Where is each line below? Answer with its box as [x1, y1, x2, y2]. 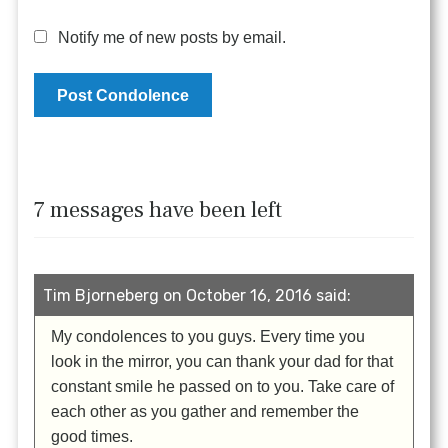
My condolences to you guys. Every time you [51, 327, 366, 345]
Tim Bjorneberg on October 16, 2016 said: [43, 285, 352, 305]
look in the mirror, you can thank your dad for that [51, 352, 394, 370]
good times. [51, 427, 134, 445]
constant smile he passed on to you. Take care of [51, 377, 395, 395]
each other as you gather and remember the [51, 402, 360, 420]
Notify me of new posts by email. [57, 29, 286, 47]
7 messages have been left [34, 196, 283, 225]
